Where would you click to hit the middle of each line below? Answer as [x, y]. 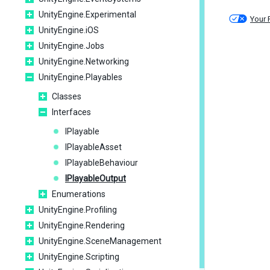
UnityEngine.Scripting [79, 257]
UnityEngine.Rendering [82, 225]
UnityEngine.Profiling [78, 210]
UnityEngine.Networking [84, 61]
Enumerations [79, 194]
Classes [67, 96]
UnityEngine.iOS [69, 30]
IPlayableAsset [93, 147]
